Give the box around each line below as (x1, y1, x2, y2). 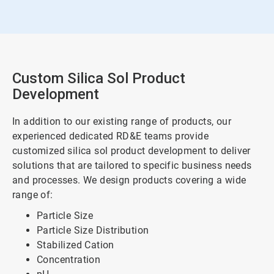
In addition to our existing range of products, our (12, 116, 231, 128)
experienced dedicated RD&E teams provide (12, 130, 209, 143)
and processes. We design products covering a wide (12, 174, 246, 187)
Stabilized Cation (37, 239, 114, 251)
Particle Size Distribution (37, 224, 149, 237)
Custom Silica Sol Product (12, 70, 185, 87)
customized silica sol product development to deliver (12, 145, 251, 157)
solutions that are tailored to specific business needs (12, 160, 252, 172)
